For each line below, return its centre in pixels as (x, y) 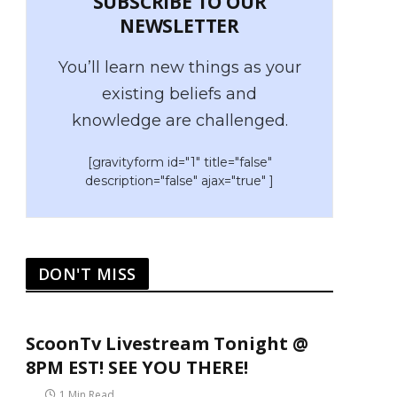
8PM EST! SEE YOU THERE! (137, 367)
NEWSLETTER (179, 26)
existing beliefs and (179, 94)
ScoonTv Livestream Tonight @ (167, 343)
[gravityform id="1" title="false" (179, 162)
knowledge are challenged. (179, 121)
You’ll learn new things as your (179, 67)
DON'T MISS (87, 274)
